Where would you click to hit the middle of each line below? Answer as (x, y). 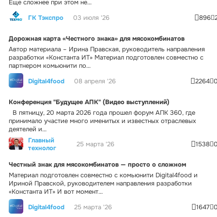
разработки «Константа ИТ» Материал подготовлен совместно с (106, 57)
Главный (41, 140)
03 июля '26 (91, 18)
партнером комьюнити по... (50, 65)
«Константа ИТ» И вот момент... (56, 191)
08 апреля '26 (95, 81)
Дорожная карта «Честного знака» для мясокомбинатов (97, 38)
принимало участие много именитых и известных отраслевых (102, 121)
